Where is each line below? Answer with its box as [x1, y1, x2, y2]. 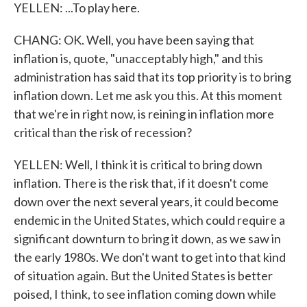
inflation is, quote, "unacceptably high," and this [14, 51, 263, 66]
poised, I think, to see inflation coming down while [14, 286, 276, 302]
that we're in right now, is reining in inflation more [14, 106, 274, 121]
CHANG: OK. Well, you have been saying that [14, 32, 254, 47]
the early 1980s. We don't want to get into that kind [14, 249, 286, 265]
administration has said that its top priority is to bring [14, 69, 291, 84]
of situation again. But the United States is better [14, 268, 273, 283]
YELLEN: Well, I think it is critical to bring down [14, 157, 262, 172]
